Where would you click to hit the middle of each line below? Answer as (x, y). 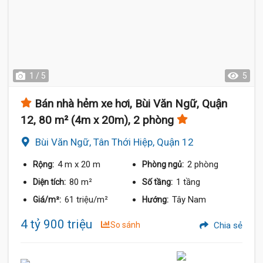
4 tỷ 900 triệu (56, 224)
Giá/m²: (48, 200)
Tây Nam (189, 200)
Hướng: (156, 200)
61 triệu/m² (86, 200)
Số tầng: (159, 182)
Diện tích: (50, 182)
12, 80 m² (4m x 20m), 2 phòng (97, 120)
